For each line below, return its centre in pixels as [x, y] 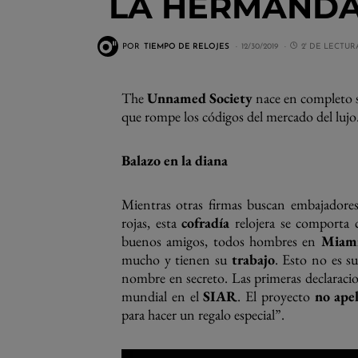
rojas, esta [152, 223]
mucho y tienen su [177, 259]
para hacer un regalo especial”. [203, 314]
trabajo [253, 259]
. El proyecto [276, 296]
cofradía [206, 223]
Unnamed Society [199, 98]
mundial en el [163, 296]
